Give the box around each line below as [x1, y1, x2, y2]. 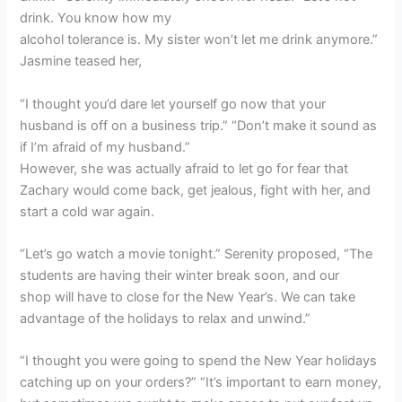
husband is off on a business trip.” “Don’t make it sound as [20, 117, 378, 134]
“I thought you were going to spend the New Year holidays [20, 353, 378, 370]
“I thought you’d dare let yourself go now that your [20, 95, 327, 112]
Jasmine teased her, [20, 53, 143, 70]
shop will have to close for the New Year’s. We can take [20, 288, 356, 305]
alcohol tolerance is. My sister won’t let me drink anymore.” [20, 31, 379, 48]
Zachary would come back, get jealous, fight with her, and [20, 181, 371, 198]
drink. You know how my [20, 10, 172, 27]
